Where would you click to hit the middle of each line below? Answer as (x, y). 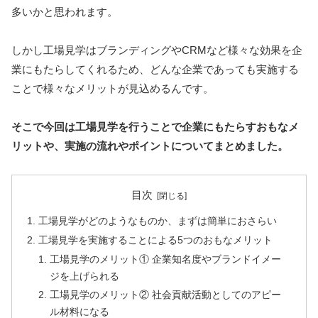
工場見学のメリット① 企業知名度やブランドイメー (166, 259)
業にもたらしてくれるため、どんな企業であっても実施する (155, 69)
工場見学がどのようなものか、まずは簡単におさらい (158, 221)
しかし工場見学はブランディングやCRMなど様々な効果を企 (157, 50)
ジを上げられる (85, 276)
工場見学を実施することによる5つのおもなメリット (156, 241)
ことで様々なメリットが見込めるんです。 (113, 88)
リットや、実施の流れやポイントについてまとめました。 (150, 146)
